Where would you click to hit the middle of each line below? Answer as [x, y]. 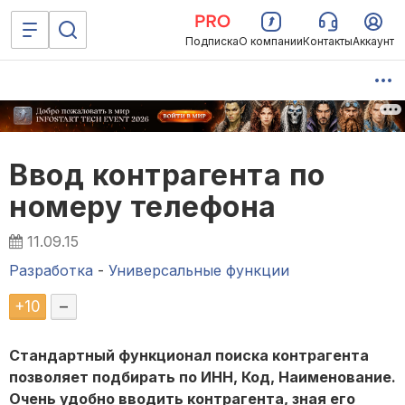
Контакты [328, 41]
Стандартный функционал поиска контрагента [189, 356]
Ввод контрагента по [167, 175]
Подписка [212, 41]
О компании [271, 41]
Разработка [51, 271]
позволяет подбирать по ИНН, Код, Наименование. [202, 377]
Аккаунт [373, 41]
